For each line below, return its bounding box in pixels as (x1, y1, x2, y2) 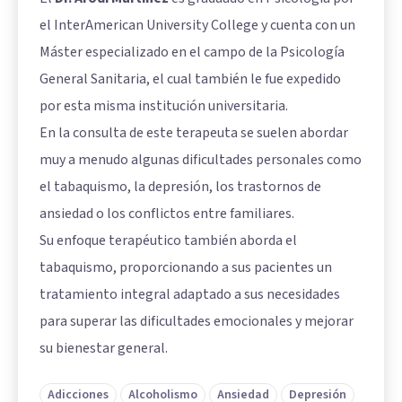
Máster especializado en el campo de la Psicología (39, 41, 345, 62)
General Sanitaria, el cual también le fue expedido (39, 68, 341, 89)
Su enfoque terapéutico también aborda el (39, 230, 297, 250)
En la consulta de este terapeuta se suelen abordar (39, 122, 348, 143)
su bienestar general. (39, 337, 168, 358)
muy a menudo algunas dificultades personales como (39, 149, 362, 170)
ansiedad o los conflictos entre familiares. (39, 203, 294, 223)
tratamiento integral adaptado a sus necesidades (39, 284, 340, 304)
